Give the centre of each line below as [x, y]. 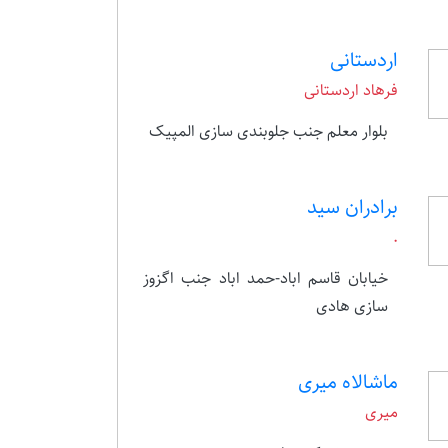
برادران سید [353, 208]
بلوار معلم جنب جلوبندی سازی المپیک [269, 132]
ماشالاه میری [348, 383]
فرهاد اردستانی [351, 91]
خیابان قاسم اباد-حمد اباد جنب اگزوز [266, 279]
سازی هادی [352, 307]
